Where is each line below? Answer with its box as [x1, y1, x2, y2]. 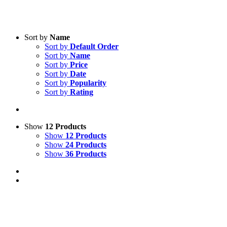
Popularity [70, 79, 106, 87]
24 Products [65, 140, 106, 149]
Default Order [70, 42, 119, 51]
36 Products [65, 149, 106, 158]
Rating [70, 88, 93, 96]
